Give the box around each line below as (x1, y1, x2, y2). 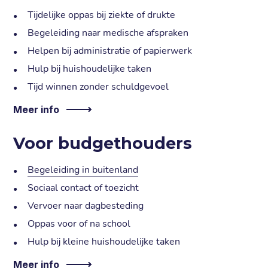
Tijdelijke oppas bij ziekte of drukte (28, 8, 176, 22)
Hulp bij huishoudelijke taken (28, 62, 152, 76)
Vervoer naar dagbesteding (28, 199, 144, 213)
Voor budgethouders (13, 133, 193, 154)
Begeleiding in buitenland (28, 163, 139, 177)
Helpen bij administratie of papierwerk (28, 44, 193, 58)
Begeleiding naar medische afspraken (28, 26, 189, 40)
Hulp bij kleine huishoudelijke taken (28, 235, 181, 249)
